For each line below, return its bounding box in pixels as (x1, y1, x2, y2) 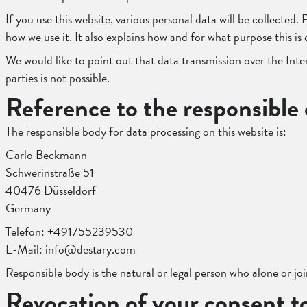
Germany (5, 199, 51, 217)
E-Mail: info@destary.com (5, 240, 136, 258)
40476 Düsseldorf (5, 181, 96, 199)
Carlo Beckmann (5, 145, 87, 164)
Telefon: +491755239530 (5, 222, 133, 241)
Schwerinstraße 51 (5, 163, 94, 182)
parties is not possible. (5, 69, 110, 87)
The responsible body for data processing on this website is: (5, 122, 286, 140)
